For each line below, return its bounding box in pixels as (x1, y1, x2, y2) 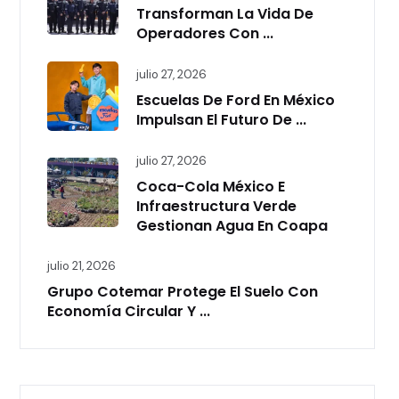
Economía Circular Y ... (47, 301, 210, 322)
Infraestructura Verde (136, 196, 297, 216)
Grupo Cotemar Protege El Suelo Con (47, 281, 318, 302)
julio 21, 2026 (47, 258, 116, 273)
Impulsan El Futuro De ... (136, 110, 306, 130)
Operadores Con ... (136, 23, 273, 44)
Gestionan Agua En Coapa (136, 216, 328, 236)
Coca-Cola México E (136, 176, 285, 197)
